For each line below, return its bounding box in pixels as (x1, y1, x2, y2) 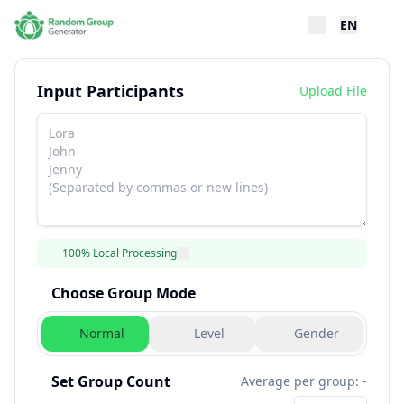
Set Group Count (51, 372, 170, 391)
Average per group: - (241, 372, 367, 390)
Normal (79, 325, 125, 342)
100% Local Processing (62, 245, 177, 261)
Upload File (299, 82, 367, 99)
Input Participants (37, 80, 184, 102)
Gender (293, 325, 339, 342)
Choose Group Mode (51, 283, 196, 303)
